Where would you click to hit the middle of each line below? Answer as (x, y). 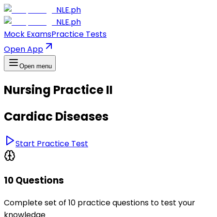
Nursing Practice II (58, 90)
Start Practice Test (52, 143)
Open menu (36, 66)
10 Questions (34, 181)
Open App (23, 49)
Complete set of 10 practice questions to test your (100, 203)
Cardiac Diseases (56, 116)
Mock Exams (28, 34)
